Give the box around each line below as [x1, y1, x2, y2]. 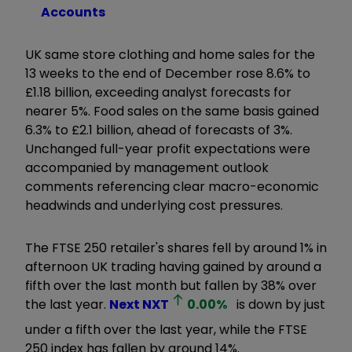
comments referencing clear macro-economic [25, 177, 319, 196]
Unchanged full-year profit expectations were [25, 139, 310, 158]
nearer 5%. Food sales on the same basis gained [25, 101, 319, 120]
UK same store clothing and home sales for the [25, 45, 315, 64]
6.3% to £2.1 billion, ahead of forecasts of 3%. [25, 120, 292, 139]
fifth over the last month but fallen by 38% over [25, 276, 317, 295]
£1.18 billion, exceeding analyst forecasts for [25, 82, 291, 101]
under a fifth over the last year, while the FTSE [25, 320, 307, 339]
